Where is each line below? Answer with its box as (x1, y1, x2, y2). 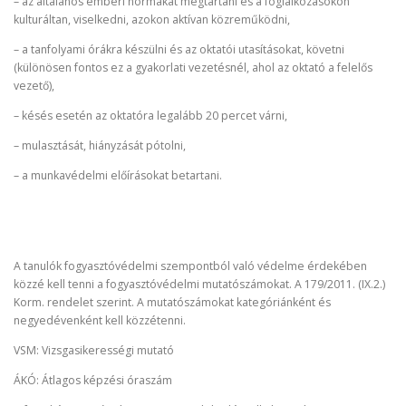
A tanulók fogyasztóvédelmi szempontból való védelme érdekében (14, 257, 367, 274)
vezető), (14, 77, 54, 93)
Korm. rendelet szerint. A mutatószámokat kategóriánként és (14, 294, 331, 310)
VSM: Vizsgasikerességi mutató (14, 342, 174, 358)
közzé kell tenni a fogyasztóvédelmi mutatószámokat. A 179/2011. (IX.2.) (14, 275, 385, 292)
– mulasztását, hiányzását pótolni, (14, 138, 186, 154)
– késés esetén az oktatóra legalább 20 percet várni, (14, 108, 287, 123)
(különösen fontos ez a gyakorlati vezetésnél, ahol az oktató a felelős (14, 59, 372, 75)
